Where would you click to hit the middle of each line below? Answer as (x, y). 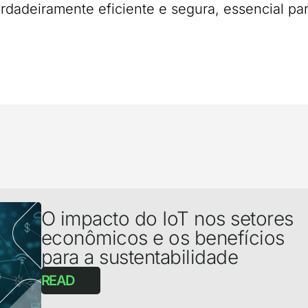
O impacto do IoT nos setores (167, 219)
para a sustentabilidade (140, 257)
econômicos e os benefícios (163, 238)
